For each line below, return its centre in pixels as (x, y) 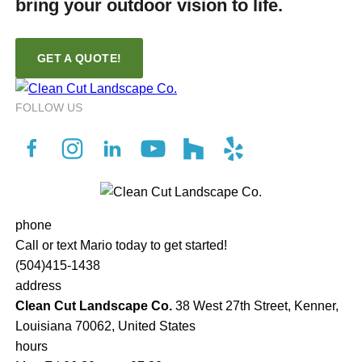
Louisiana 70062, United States (105, 326)
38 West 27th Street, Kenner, (255, 306)
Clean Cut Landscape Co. (94, 306)
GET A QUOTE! (80, 59)
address (38, 286)
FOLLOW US (49, 108)
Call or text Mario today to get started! (121, 246)
